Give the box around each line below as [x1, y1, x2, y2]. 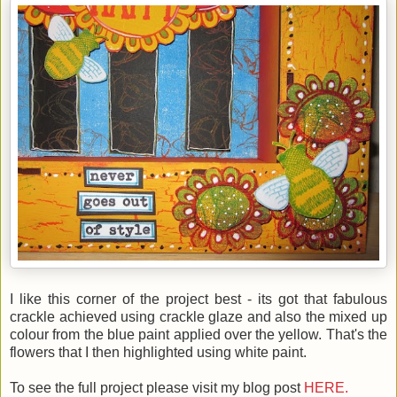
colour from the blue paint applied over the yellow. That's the [10, 326, 387, 342]
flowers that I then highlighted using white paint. [10, 344, 310, 360]
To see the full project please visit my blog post [10, 379, 304, 395]
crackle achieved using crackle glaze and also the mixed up [10, 308, 387, 324]
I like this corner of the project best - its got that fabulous [10, 291, 387, 307]
